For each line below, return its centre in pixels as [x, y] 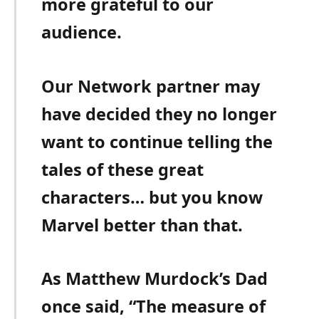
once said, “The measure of [154, 306]
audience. [82, 32]
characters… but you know [152, 197]
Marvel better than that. [142, 225]
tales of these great [123, 169]
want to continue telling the [157, 141]
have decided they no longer [159, 114]
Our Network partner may [151, 86]
